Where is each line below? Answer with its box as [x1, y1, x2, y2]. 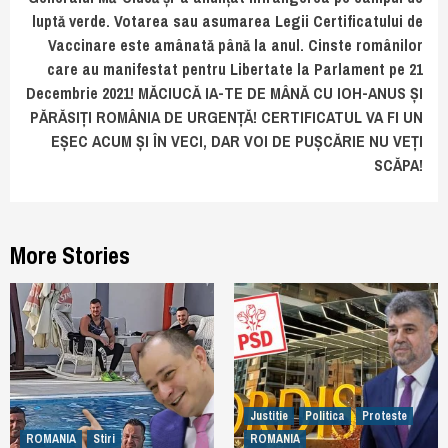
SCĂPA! [374, 153, 423, 176]
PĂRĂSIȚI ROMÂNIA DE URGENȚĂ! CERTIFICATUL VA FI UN [30, 105, 423, 128]
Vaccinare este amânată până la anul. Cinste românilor [48, 33, 423, 56]
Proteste [362, 407, 407, 424]
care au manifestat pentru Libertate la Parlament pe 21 [47, 57, 423, 80]
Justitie [250, 407, 288, 424]
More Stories [10, 238, 130, 271]
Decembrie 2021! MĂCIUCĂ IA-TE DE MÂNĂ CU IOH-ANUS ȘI [26, 81, 423, 104]
